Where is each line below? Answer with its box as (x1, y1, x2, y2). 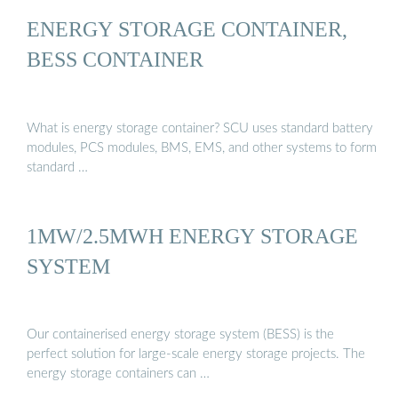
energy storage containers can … (27, 367, 210, 381)
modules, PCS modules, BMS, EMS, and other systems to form (27, 140, 377, 155)
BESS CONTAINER (27, 47, 203, 72)
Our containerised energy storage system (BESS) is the (27, 328, 334, 342)
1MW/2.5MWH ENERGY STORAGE (27, 223, 358, 248)
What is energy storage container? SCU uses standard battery (27, 121, 373, 135)
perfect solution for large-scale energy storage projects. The (27, 347, 365, 362)
